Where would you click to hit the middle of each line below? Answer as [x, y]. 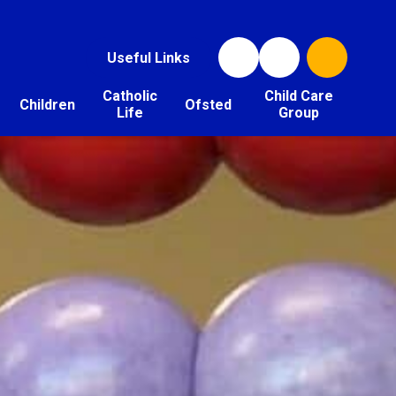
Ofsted [209, 104]
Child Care [298, 96]
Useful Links [148, 57]
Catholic [130, 96]
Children [47, 104]
